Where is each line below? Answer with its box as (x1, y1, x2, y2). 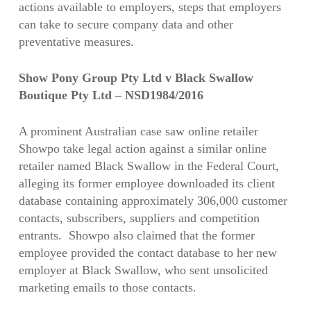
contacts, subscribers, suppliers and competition (18, 211, 260, 225)
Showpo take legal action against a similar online (18, 142, 267, 155)
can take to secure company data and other (18, 17, 233, 31)
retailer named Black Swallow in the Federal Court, (18, 159, 279, 173)
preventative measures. (18, 35, 134, 49)
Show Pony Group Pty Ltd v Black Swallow (18, 71, 253, 85)
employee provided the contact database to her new (18, 246, 277, 260)
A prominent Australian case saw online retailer (18, 124, 258, 138)
